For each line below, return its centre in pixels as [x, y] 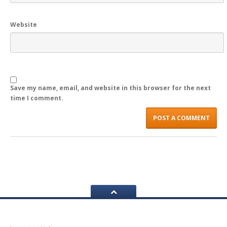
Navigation [37, 217]
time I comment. [37, 98]
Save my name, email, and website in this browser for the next [110, 88]
